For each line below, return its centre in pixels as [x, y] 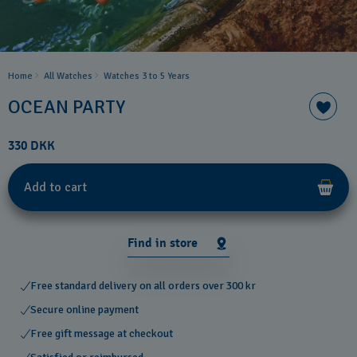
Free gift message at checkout [102, 333]
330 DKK [31, 146]
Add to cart [55, 187]
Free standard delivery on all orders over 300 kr [143, 286]
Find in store [163, 243]
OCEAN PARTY [67, 106]
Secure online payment [84, 310]
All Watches [68, 76]
